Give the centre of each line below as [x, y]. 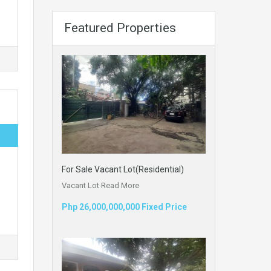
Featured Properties [120, 28]
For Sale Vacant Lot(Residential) [123, 169]
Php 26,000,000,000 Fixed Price [124, 207]
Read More [120, 185]
